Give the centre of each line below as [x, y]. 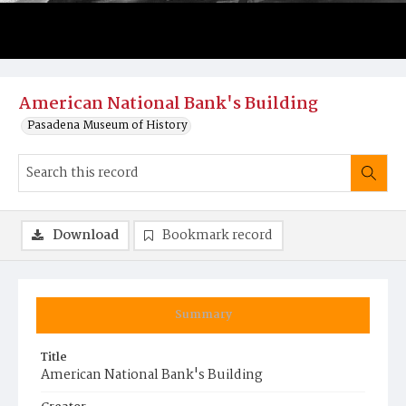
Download [86, 236]
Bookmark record [217, 236]
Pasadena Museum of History [107, 126]
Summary [203, 315]
